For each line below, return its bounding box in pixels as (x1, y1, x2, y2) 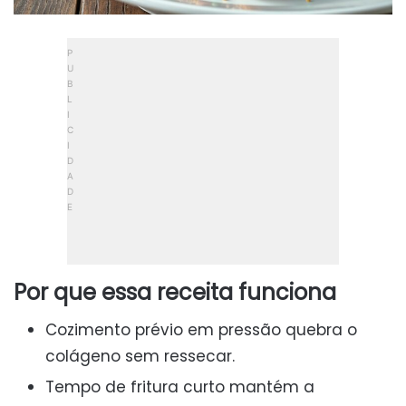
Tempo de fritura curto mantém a (45, 376, 314, 399)
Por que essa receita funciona (14, 277, 336, 308)
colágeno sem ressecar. (45, 345, 235, 368)
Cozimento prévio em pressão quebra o (45, 319, 357, 342)
